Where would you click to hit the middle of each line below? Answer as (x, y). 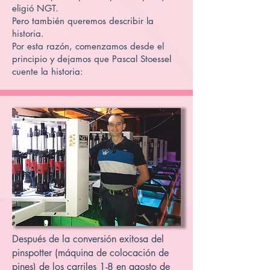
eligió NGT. (35, 8)
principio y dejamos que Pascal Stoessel (92, 59)
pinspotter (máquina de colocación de (90, 253)
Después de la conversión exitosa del (88, 239)
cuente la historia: (48, 71)
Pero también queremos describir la (83, 21)
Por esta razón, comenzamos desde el (88, 46)
